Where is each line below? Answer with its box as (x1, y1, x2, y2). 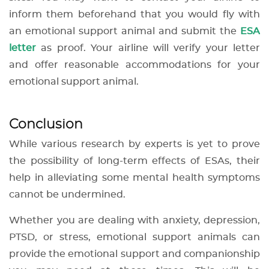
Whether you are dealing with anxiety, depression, (9, 216, 260, 226)
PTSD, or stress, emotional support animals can (9, 232, 260, 243)
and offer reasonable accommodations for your (9, 60, 260, 70)
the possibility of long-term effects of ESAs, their (9, 156, 260, 166)
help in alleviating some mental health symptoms (9, 173, 260, 183)
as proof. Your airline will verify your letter (41, 43, 260, 53)
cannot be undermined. (9, 190, 128, 200)
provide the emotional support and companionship (9, 249, 260, 259)
